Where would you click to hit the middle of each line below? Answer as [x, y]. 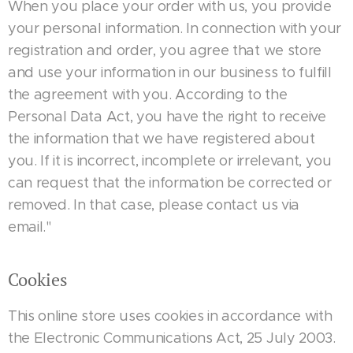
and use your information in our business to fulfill [170, 72]
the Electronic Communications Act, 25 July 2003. [172, 338]
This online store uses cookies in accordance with [170, 316]
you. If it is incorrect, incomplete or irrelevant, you [170, 161]
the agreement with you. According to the [148, 95]
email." [33, 227]
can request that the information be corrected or [170, 183]
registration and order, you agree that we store [165, 50]
